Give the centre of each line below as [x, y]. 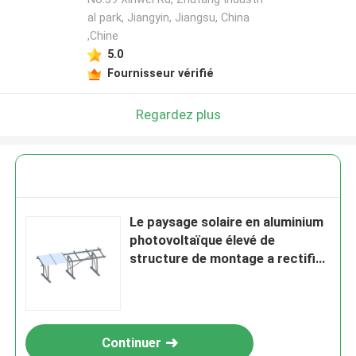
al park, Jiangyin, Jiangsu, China [168, 18]
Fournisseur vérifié [160, 73]
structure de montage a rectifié [226, 259]
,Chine [103, 36]
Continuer [131, 343]
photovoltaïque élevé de [203, 240]
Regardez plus [178, 114]
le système [163, 277]
